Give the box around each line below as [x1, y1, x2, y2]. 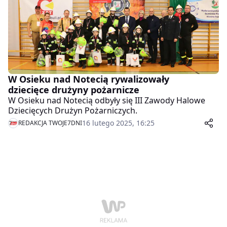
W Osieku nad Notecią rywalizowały [8, 73, 169, 86]
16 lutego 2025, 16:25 [82, 118, 155, 128]
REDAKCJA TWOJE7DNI [18, 119, 82, 128]
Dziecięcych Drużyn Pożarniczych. [8, 105, 137, 117]
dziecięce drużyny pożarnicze [8, 84, 139, 96]
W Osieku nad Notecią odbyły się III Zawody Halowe [8, 95, 205, 106]
